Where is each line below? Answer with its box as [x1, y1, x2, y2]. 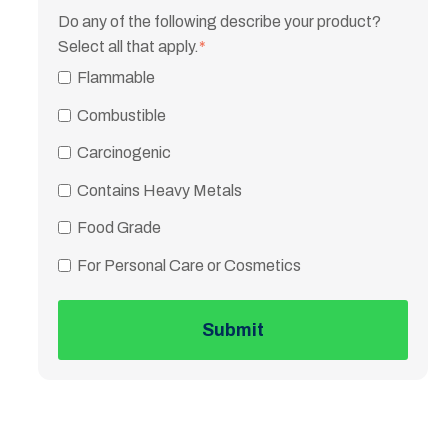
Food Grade [76, 219, 161, 237]
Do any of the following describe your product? [58, 12, 381, 30]
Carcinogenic [76, 144, 171, 162]
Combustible [76, 106, 166, 124]
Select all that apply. [58, 37, 199, 55]
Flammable [76, 69, 155, 87]
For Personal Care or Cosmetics [76, 256, 301, 274]
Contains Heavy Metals [76, 181, 242, 199]
